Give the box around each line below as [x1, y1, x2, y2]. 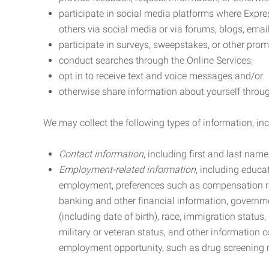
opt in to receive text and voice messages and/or [59, 70, 263, 82]
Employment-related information [59, 164, 196, 175]
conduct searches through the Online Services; [59, 55, 253, 66]
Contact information [59, 148, 144, 160]
